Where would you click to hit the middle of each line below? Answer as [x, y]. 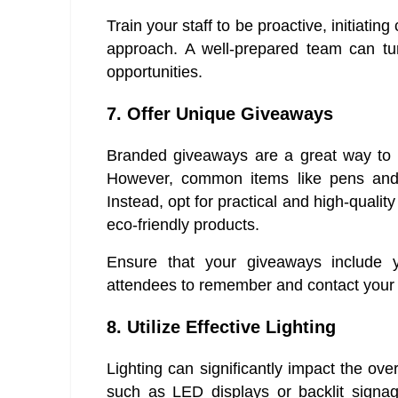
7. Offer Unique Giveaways [220, 114]
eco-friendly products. [183, 225]
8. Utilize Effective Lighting [221, 327]
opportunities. [155, 72]
